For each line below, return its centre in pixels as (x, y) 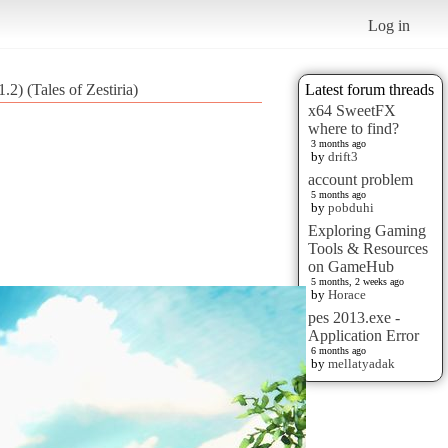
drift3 (343, 156)
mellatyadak (361, 363)
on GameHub (351, 266)
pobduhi (351, 207)
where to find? (353, 128)
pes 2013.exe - (354, 317)
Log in (389, 25)
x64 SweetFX (352, 110)
